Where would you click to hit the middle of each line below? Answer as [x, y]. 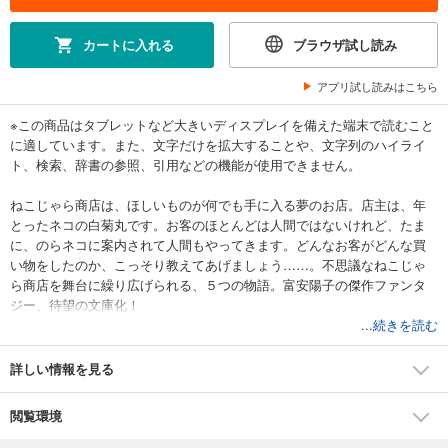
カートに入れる [128, 44]
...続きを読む [399, 324]
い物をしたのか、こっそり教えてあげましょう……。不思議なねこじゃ [218, 264]
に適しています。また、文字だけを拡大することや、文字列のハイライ [218, 144]
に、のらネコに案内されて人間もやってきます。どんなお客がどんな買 [218, 244]
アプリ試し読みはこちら [377, 86]
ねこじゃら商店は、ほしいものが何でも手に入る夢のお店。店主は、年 [218, 204]
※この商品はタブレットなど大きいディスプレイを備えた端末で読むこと [222, 124]
